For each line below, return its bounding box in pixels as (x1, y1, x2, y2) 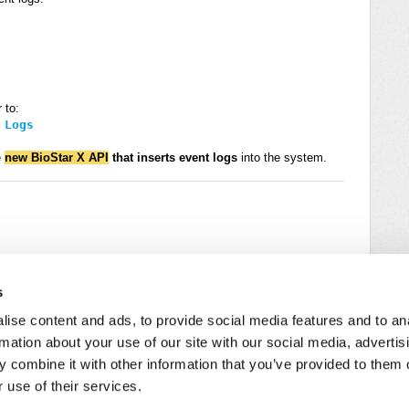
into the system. (237, 150, 327, 164)
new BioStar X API (5, 150, 109, 164)
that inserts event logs (109, 150, 237, 164)
